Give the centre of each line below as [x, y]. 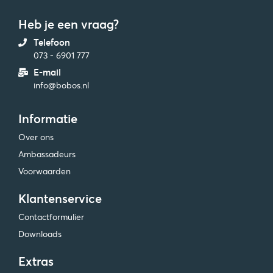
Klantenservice [60, 198]
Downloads [40, 234]
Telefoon [52, 42]
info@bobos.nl [61, 85]
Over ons [36, 137]
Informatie [48, 119]
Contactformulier [51, 217]
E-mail [47, 72]
